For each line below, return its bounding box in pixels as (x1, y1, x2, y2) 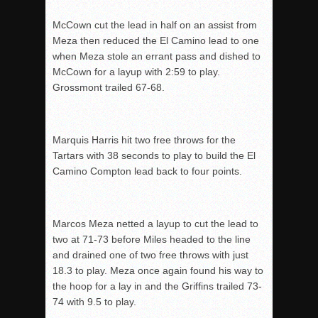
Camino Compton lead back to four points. (53, 165, 242, 177)
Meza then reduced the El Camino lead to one (53, 35, 259, 46)
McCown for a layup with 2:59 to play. (53, 66, 220, 77)
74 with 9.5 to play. (53, 296, 136, 307)
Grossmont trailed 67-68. (53, 82, 165, 93)
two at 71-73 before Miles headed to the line (53, 234, 251, 245)
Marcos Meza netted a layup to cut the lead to (53, 218, 258, 229)
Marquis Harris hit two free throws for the (53, 134, 236, 146)
